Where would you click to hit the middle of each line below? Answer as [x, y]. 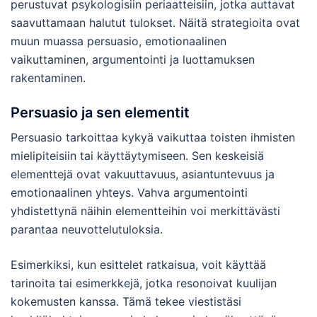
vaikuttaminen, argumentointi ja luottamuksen [133, 59]
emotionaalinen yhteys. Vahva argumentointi [129, 192]
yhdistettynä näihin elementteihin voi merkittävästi [145, 211]
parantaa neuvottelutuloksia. [87, 229]
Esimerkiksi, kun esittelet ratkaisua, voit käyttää [138, 264]
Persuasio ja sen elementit [100, 112]
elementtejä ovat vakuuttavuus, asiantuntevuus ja [143, 174]
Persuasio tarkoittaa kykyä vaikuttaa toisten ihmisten [153, 137]
